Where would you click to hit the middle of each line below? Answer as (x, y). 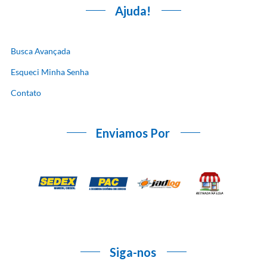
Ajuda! (133, 10)
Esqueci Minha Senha (50, 72)
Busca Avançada (41, 51)
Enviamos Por (133, 133)
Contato (26, 92)
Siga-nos (133, 252)
